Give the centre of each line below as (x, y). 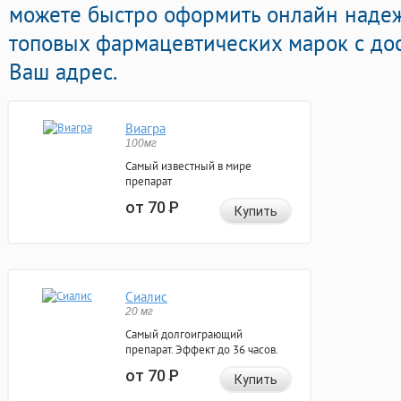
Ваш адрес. (63, 72)
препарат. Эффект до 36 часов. (202, 350)
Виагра (145, 129)
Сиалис (146, 297)
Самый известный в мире (188, 166)
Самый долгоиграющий (184, 335)
